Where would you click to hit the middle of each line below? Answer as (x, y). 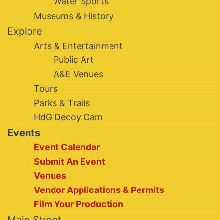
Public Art (74, 60)
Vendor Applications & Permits (99, 190)
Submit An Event (69, 162)
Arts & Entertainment (78, 46)
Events (24, 133)
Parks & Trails (62, 103)
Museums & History (74, 16)
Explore (25, 32)
